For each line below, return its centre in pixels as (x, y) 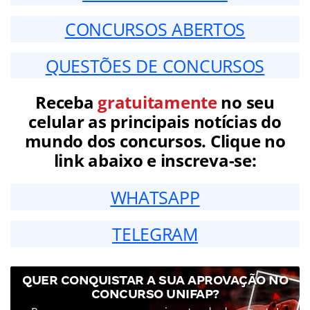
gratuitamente (157, 102)
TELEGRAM (155, 234)
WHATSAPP (155, 197)
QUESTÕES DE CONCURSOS (155, 65)
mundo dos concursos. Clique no (155, 140)
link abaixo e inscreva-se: (155, 160)
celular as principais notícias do (155, 121)
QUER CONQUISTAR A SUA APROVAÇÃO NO (155, 280)
